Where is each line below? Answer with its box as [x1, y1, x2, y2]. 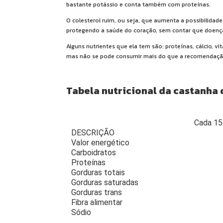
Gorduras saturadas [71, 177, 138, 187]
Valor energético [71, 137, 129, 147]
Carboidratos [71, 147, 116, 157]
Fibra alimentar [71, 197, 122, 207]
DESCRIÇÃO [71, 127, 114, 137]
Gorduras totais [71, 167, 125, 177]
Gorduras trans [71, 187, 122, 197]
